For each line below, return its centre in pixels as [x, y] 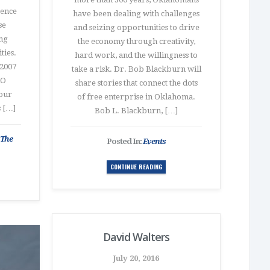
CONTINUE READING [136, 167]
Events [154, 141]
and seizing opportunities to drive [136, 27]
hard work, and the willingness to [136, 55]
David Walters [136, 237]
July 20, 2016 [136, 258]
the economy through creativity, [136, 41]
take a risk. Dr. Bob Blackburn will [136, 69]
